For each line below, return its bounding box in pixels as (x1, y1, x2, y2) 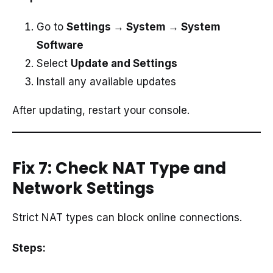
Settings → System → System (66, 21, 221, 34)
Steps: (12, 242, 46, 255)
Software (37, 39, 83, 52)
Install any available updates (37, 76, 176, 88)
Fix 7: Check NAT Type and (12, 157, 226, 180)
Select (37, 57, 71, 70)
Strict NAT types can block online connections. (12, 211, 242, 224)
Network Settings (12, 177, 154, 200)
